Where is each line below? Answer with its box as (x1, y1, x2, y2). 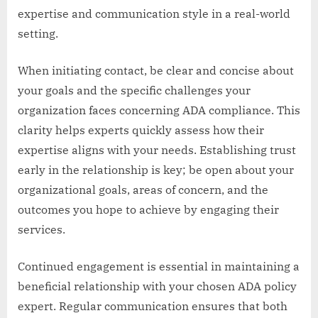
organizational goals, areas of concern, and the (18, 182, 268, 197)
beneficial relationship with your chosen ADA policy (18, 279, 297, 294)
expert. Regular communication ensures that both (18, 299, 287, 314)
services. (18, 222, 65, 237)
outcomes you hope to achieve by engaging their (18, 202, 279, 217)
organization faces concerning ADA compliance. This (18, 103, 300, 118)
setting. (18, 26, 58, 41)
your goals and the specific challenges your (18, 83, 251, 98)
